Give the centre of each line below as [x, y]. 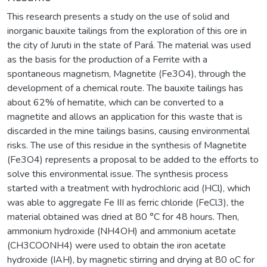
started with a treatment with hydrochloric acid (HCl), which [129, 188]
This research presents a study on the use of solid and [118, 16]
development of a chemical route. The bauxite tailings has [125, 88]
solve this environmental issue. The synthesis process [118, 174]
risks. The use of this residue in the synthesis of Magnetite [127, 145]
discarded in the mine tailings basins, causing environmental [128, 131]
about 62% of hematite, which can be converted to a [115, 102]
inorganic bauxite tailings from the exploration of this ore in [127, 31]
